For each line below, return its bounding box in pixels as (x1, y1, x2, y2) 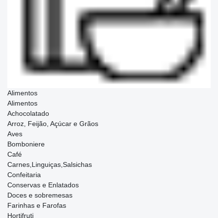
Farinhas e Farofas (7, 201, 66, 209)
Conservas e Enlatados (7, 181, 79, 189)
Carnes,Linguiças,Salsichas (7, 161, 92, 168)
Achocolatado (7, 109, 49, 117)
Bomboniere (7, 140, 45, 148)
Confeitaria (7, 171, 41, 179)
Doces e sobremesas (7, 191, 73, 199)
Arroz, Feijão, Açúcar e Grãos (7, 120, 98, 127)
